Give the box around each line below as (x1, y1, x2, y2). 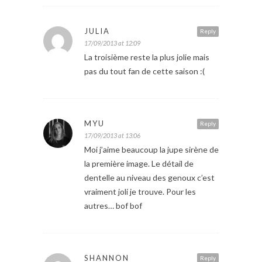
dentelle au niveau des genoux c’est (84, 172, 215, 182)
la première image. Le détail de (84, 158, 194, 168)
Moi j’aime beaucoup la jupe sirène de (84, 144, 219, 154)
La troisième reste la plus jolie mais (84, 51, 209, 62)
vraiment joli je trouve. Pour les (84, 186, 196, 196)
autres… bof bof (84, 200, 142, 211)
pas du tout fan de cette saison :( (84, 65, 205, 76)
